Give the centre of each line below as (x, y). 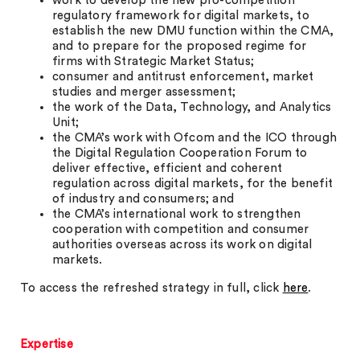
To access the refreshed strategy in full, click (151, 288)
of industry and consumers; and (143, 199)
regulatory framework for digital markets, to (181, 16)
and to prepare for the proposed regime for (180, 46)
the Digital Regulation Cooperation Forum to (180, 153)
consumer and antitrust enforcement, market (183, 77)
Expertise (47, 344)
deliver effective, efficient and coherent (168, 168)
